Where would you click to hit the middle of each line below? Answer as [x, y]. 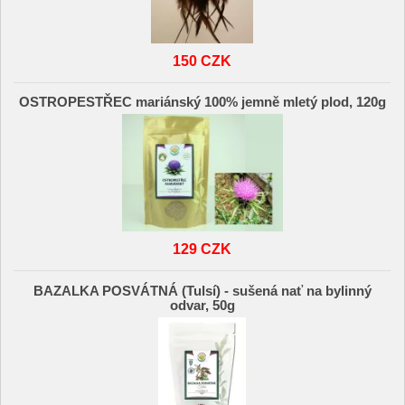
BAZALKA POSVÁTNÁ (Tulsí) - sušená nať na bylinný [202, 291]
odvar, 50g [202, 305]
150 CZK [202, 60]
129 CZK [202, 249]
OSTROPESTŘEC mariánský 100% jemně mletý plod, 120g [202, 103]
